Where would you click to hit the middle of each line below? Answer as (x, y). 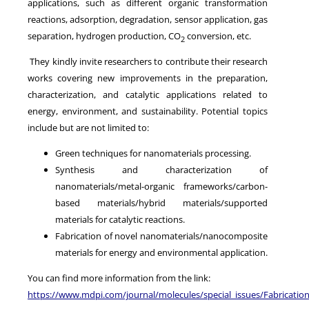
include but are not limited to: (88, 127)
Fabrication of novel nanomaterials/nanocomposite (161, 236)
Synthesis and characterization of (161, 169)
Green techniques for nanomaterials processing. (153, 153)
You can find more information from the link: (119, 278)
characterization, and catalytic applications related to (148, 94)
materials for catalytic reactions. (120, 219)
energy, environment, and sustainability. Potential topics (148, 111)
